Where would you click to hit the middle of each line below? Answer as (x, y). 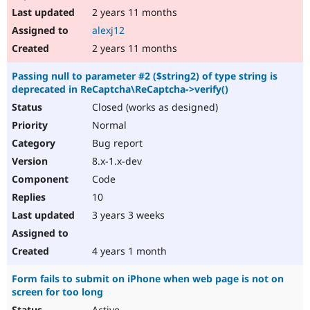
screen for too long (57, 292)
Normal (108, 125)
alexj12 (108, 30)
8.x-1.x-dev (116, 161)
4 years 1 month (128, 251)
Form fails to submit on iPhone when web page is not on (148, 279)
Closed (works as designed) (154, 107)
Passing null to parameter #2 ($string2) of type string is (145, 76)
